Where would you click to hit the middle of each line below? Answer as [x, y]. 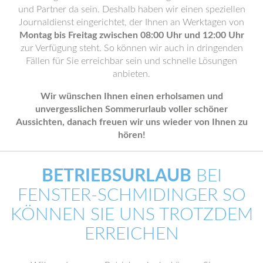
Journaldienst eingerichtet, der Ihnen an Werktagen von [131, 22]
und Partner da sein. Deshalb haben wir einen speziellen [131, 9]
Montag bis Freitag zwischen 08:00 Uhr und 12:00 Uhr [131, 35]
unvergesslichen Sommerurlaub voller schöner [131, 109]
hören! [131, 135]
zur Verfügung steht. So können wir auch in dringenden [131, 48]
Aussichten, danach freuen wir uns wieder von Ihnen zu [131, 122]
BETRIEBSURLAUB [116, 176]
